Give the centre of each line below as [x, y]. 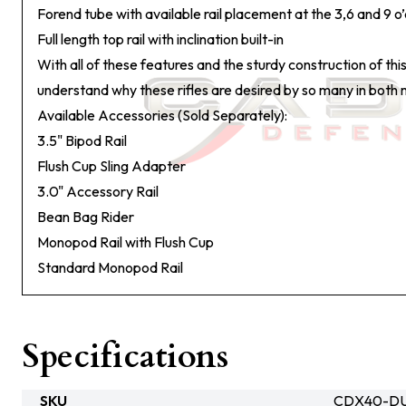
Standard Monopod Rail [110, 267]
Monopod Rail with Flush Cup [126, 242]
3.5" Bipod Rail [82, 140]
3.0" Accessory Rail [98, 191]
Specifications [125, 357]
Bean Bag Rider [86, 217]
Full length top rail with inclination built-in [160, 39]
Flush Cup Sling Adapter [111, 166]
